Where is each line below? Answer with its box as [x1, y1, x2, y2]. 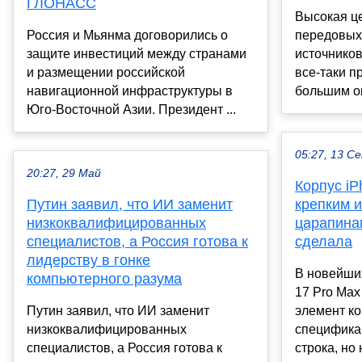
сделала [295, 234, 352, 250]
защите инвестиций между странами [27, 47, 246, 61]
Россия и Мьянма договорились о [27, 28, 228, 43]
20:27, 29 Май [27, 167, 101, 180]
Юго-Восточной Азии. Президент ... [27, 103, 236, 117]
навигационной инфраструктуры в [27, 84, 233, 99]
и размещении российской [27, 65, 185, 80]
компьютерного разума [27, 271, 182, 288]
